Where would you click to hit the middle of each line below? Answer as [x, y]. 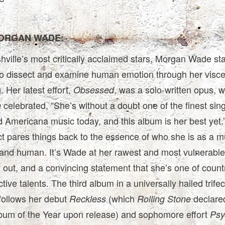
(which [121, 199]
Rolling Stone [164, 199]
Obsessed [93, 90]
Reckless [87, 199]
